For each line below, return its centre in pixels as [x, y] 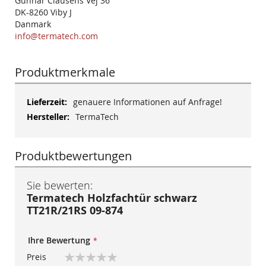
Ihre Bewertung [59, 240]
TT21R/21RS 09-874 [75, 211]
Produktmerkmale [65, 72]
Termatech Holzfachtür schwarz [112, 198]
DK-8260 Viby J [43, 12]
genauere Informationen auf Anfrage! [148, 102]
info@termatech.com [56, 36]
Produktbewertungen [73, 156]
